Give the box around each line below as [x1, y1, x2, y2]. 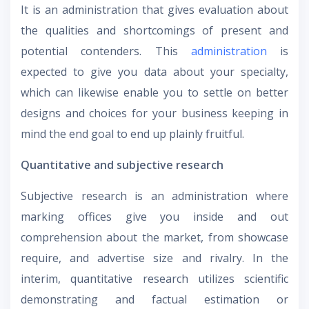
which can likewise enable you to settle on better [21, 85, 288, 101]
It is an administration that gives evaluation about [21, 2, 288, 18]
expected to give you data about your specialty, [21, 64, 288, 80]
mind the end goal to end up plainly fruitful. [21, 126, 244, 142]
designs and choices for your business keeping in [21, 106, 288, 121]
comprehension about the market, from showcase [21, 230, 288, 246]
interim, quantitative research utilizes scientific [21, 271, 288, 287]
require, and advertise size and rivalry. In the [21, 250, 288, 266]
